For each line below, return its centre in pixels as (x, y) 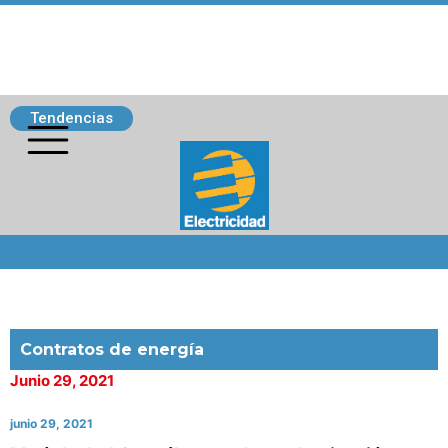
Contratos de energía (112, 349)
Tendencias (71, 118)
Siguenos (52, 244)
